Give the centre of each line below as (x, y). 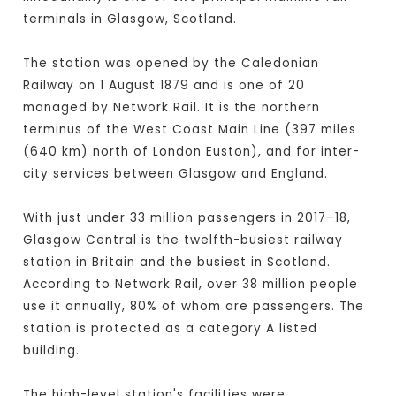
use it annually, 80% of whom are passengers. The (194, 307)
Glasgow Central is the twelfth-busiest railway (183, 240)
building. (52, 351)
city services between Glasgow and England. (176, 174)
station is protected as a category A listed (171, 329)
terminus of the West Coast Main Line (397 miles (190, 130)
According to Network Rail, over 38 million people (191, 285)
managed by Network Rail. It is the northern (172, 108)
